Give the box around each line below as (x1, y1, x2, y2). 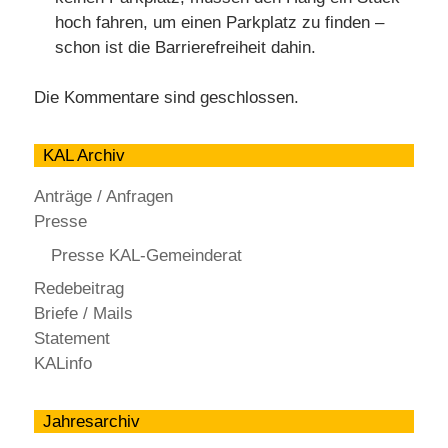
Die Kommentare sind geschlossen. (34, 88, 299, 108)
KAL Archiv (42, 146, 125, 166)
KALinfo (34, 354, 92, 374)
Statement (34, 329, 110, 349)
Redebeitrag (34, 279, 124, 299)
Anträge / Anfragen (34, 187, 173, 207)
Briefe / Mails (34, 304, 133, 324)
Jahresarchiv (42, 412, 140, 432)
